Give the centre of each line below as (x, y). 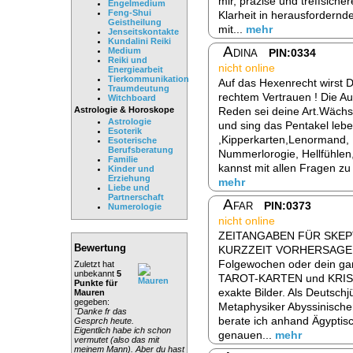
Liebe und (129, 188)
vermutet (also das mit (117, 339)
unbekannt (94, 273)
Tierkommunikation (149, 79)
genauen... (247, 335)
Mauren (89, 292)
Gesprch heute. (104, 320)
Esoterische (132, 141)
